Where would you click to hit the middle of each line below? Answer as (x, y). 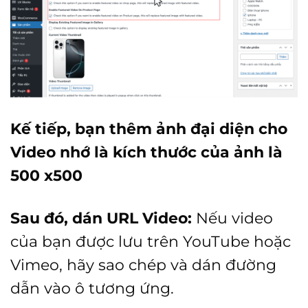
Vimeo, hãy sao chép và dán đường (143, 265)
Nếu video (232, 218)
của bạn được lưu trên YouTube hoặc (151, 242)
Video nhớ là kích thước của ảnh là (146, 152)
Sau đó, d (46, 218)
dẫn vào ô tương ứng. (92, 288)
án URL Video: (137, 218)
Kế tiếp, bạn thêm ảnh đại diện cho (149, 129)
